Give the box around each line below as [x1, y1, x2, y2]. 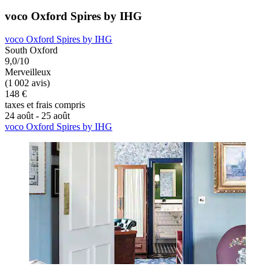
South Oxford [5, 45, 58, 56]
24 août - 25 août [5, 110, 70, 121]
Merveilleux [5, 67, 51, 78]
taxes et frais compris [5, 100, 85, 110]
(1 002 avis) [5, 78, 50, 89]
